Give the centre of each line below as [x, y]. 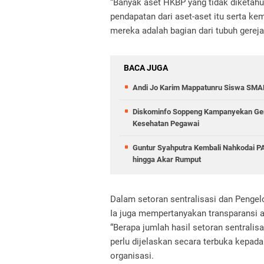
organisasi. [132, 256]
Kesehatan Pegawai [166, 123]
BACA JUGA [146, 68]
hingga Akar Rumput [167, 159]
